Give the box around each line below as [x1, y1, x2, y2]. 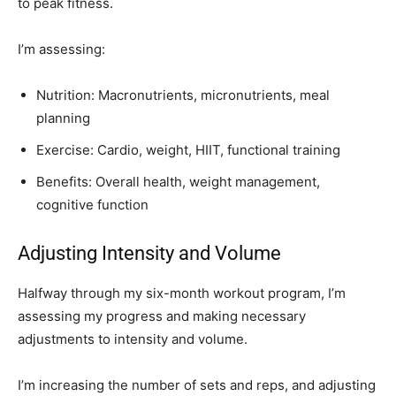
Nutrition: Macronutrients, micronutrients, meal [36, 87, 330, 104]
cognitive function [36, 196, 148, 214]
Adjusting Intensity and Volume [18, 242, 281, 265]
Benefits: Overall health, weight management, [36, 173, 320, 191]
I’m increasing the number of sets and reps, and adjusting [18, 377, 376, 394]
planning [36, 110, 90, 127]
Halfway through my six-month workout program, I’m [18, 285, 346, 302]
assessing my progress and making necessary [18, 308, 306, 325]
